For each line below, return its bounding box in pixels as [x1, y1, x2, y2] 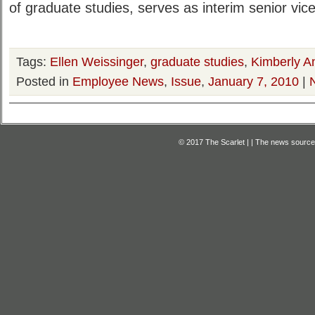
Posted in [16, 74, 72, 89]
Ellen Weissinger [50, 54, 143, 69]
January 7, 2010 [208, 74, 299, 89]
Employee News [72, 74, 164, 89]
